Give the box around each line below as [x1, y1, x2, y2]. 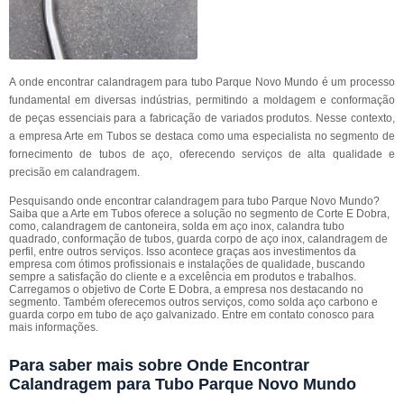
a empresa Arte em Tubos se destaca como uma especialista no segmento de [9, 130, 395, 142]
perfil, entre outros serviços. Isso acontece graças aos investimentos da [9, 245, 356, 258]
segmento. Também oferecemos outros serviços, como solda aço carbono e [9, 296, 378, 308]
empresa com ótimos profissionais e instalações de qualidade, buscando [9, 258, 365, 271]
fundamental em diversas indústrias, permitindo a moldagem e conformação [9, 94, 395, 106]
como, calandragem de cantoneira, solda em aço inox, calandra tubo [9, 220, 344, 233]
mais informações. [9, 321, 98, 334]
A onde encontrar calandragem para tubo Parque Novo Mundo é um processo [9, 76, 395, 88]
